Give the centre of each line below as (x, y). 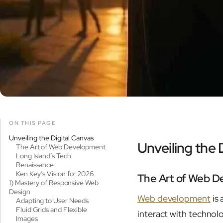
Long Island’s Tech (44, 156)
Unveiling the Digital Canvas (51, 138)
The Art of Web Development (61, 147)
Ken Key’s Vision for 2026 (55, 174)
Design (20, 192)
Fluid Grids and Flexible (52, 210)
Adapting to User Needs (53, 201)
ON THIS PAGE (33, 123)
